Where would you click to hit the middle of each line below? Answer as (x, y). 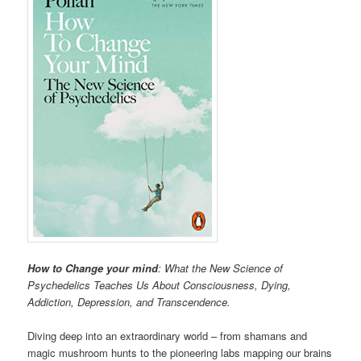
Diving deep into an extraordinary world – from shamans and (168, 336)
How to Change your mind (93, 268)
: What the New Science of (221, 268)
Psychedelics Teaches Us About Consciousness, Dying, (160, 285)
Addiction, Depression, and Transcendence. (129, 302)
